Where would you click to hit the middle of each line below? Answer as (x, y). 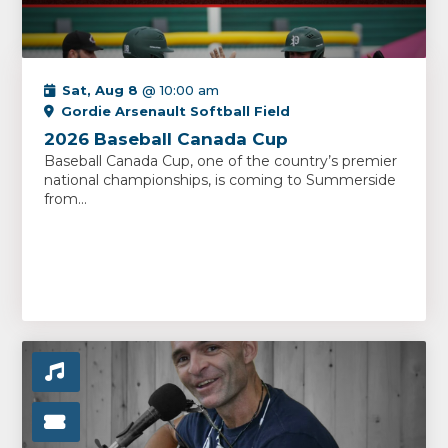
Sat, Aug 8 (100, 90)
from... (66, 199)
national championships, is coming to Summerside (220, 180)
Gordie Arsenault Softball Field (176, 111)
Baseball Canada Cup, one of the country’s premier (221, 161)
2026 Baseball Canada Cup (166, 139)
